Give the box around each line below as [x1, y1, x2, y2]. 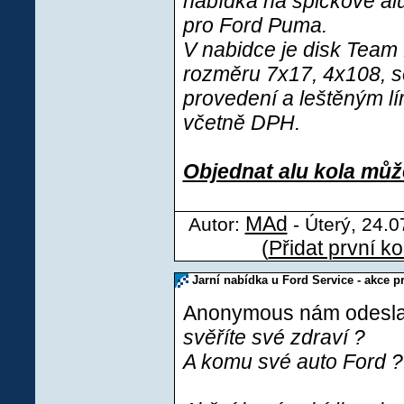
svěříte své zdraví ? [182, 326, 365, 349]
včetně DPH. [182, 111, 300, 134]
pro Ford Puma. [182, 14, 327, 37]
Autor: [188, 214, 245, 234]
